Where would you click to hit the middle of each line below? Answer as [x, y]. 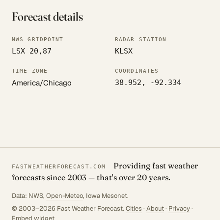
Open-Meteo [65, 196]
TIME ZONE [30, 71]
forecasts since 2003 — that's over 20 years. [91, 178]
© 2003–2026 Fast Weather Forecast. [69, 209]
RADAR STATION [141, 40]
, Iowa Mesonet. [106, 196]
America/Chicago [42, 83]
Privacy [179, 209]
